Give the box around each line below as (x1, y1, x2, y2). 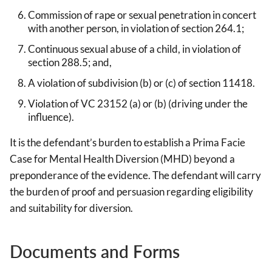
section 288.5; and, (28, 56, 112, 69)
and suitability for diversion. (10, 202, 133, 215)
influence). (28, 110, 74, 124)
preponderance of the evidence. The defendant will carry (10, 169, 261, 182)
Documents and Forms (10, 241, 180, 262)
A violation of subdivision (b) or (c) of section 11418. (28, 76, 255, 90)
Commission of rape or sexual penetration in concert (28, 8, 256, 22)
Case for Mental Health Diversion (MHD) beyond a (10, 152, 235, 166)
